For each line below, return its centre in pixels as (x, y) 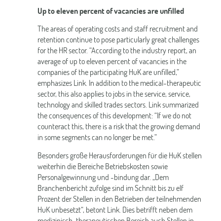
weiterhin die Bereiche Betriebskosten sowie (102, 166)
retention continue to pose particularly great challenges (118, 40)
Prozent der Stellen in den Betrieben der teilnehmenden (119, 199)
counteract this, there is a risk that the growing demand (119, 127)
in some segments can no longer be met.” (97, 137)
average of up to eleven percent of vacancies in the (112, 61)
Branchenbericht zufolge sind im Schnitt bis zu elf (110, 188)
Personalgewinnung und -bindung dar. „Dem (103, 177)
